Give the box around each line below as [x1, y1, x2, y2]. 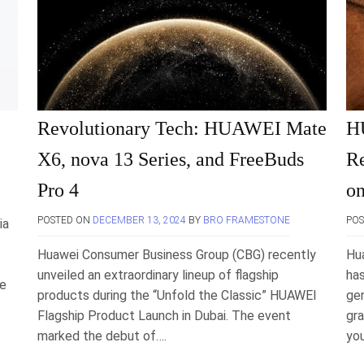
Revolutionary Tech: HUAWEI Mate [37, 118, 327, 139]
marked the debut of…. [37, 328, 167, 344]
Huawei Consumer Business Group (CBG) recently [37, 247, 316, 262]
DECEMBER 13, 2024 [93, 214, 186, 226]
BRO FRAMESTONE [203, 214, 290, 226]
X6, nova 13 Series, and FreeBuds [37, 149, 304, 170]
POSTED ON [37, 214, 93, 226]
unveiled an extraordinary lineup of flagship [37, 267, 279, 283]
